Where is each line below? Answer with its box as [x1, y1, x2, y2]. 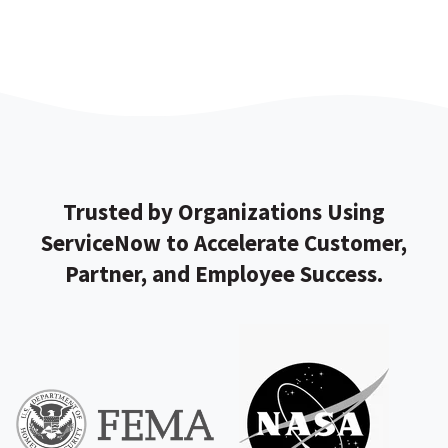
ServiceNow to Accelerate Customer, [41, 228, 407, 258]
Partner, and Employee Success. [65, 259, 383, 289]
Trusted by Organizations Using [63, 197, 385, 227]
